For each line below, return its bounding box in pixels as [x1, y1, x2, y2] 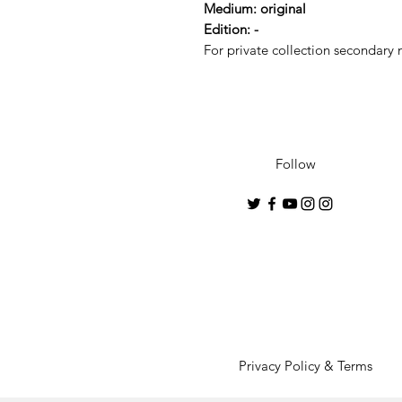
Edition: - [204, 20, 258, 38]
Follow [275, 154, 316, 172]
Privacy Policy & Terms [239, 356, 372, 374]
